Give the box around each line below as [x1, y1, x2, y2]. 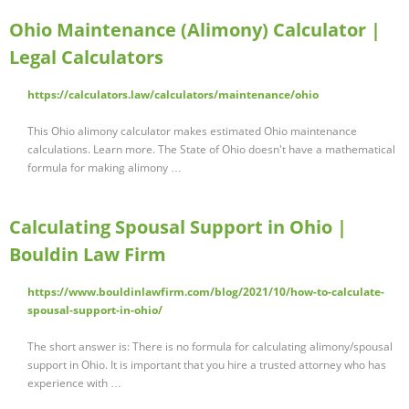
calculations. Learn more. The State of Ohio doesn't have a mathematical [27, 142, 395, 158]
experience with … [27, 375, 121, 392]
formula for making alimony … [27, 160, 182, 176]
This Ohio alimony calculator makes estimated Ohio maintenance [27, 123, 357, 140]
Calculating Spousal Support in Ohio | [9, 215, 347, 240]
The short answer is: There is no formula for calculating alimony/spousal [27, 339, 393, 355]
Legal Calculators [9, 45, 163, 70]
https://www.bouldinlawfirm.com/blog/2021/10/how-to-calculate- [27, 284, 384, 300]
